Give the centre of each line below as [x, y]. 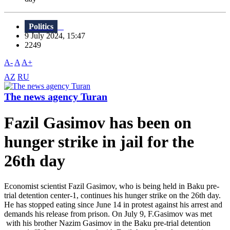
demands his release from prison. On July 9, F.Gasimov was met [108, 214]
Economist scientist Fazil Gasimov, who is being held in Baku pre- [112, 186]
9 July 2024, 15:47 [58, 36]
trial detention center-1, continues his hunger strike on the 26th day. [112, 195]
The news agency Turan [56, 97]
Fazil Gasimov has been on [98, 123]
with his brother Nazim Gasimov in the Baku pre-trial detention [107, 223]
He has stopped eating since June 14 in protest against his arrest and [113, 204]
